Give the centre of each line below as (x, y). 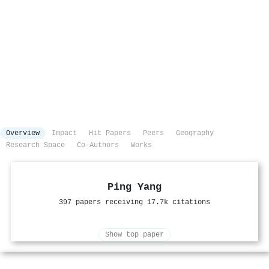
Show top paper (134, 235)
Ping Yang (134, 187)
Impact (64, 134)
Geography (195, 134)
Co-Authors (98, 146)
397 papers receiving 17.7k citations (134, 203)
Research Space (35, 146)
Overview (23, 134)
